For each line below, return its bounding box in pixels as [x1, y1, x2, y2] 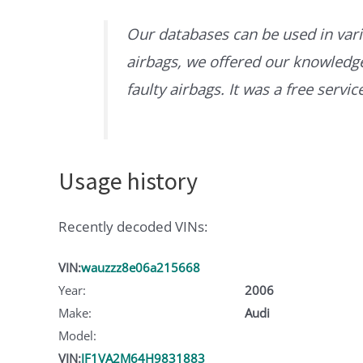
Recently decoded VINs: [58, 217, 207, 237]
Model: [58, 327, 96, 344]
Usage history [58, 165, 198, 197]
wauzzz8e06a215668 [81, 258, 200, 275]
